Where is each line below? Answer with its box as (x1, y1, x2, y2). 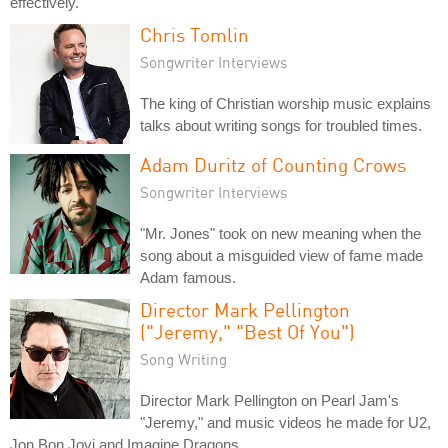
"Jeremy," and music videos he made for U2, (140, 413, 431, 431)
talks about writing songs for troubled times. (140, 116, 422, 134)
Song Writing (140, 349, 227, 368)
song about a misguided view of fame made (140, 246, 423, 264)
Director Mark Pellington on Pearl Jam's (140, 391, 399, 409)
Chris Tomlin (140, 22, 249, 46)
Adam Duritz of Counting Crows (140, 152, 406, 176)
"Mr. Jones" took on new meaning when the (140, 224, 421, 242)
